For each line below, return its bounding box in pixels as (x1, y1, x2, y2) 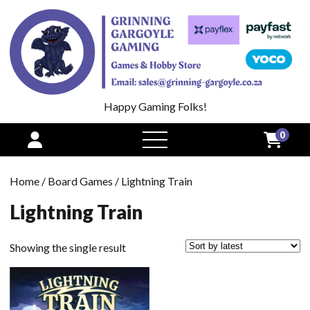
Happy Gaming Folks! (103, 99, 207, 113)
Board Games (48, 174, 113, 188)
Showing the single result (10, 240, 126, 254)
